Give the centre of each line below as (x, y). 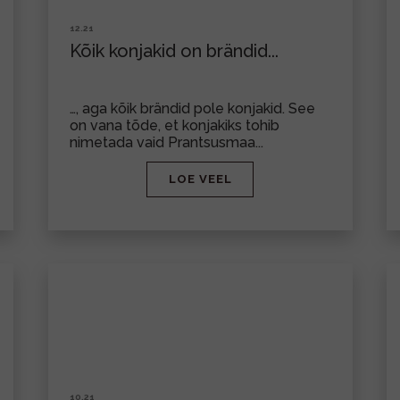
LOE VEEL (200, 179)
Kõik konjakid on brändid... (174, 51)
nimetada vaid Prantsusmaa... (166, 142)
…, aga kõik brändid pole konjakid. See (192, 108)
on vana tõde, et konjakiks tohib (174, 125)
